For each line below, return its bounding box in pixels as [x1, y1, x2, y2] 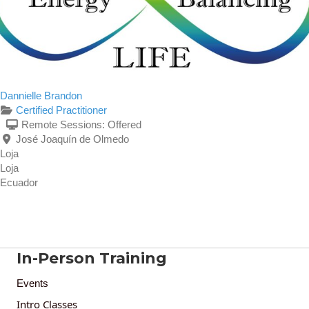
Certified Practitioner [15, 104, 107, 117]
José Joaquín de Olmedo [15, 133, 129, 146]
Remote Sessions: [21, 119, 108, 131]
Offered [107, 119, 141, 131]
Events [17, 277, 48, 290]
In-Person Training [17, 249, 167, 268]
